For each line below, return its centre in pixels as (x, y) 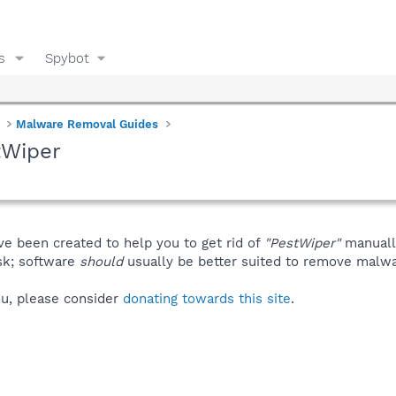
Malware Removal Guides (88, 124)
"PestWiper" (302, 243)
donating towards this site (207, 298)
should (101, 261)
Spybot (67, 58)
